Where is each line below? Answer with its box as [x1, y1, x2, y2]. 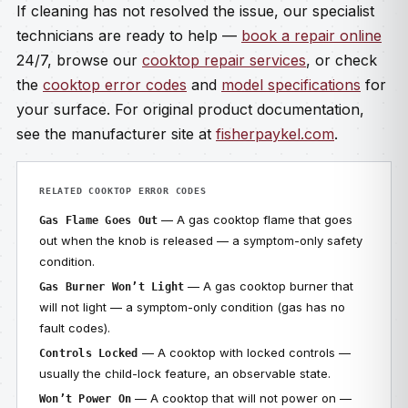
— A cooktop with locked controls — [138, 345, 351, 360]
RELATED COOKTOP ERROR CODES [39, 186, 207, 196]
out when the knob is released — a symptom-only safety [39, 233, 362, 248]
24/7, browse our [16, 51, 142, 69]
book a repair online [241, 26, 382, 45]
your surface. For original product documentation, [16, 100, 364, 118]
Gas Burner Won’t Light [39, 280, 185, 293]
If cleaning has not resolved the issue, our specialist [16, 2, 374, 20]
